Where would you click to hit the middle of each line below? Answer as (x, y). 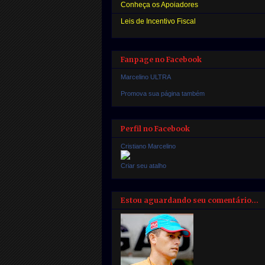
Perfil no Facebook (155, 128)
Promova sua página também (163, 94)
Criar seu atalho (143, 165)
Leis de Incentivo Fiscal (158, 22)
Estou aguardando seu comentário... (190, 200)
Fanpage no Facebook (161, 60)
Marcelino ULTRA (146, 77)
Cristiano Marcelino (148, 146)
